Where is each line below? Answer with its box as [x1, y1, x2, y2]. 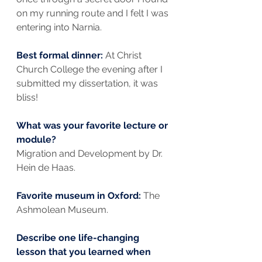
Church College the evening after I [16, 64, 165, 75]
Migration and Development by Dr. [16, 148, 165, 160]
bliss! [16, 92, 38, 104]
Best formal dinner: [16, 50, 105, 61]
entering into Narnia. [16, 22, 102, 33]
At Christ [105, 50, 144, 61]
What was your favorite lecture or [16, 120, 170, 132]
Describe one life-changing [16, 232, 142, 244]
